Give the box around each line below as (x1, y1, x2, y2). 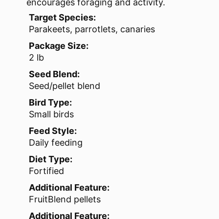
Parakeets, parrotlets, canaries (29, 24, 155, 35)
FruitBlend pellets (29, 194, 101, 205)
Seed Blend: (29, 69, 80, 80)
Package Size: (29, 41, 88, 51)
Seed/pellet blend (29, 81, 100, 91)
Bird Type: (29, 97, 72, 108)
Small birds (29, 109, 74, 120)
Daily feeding (29, 137, 83, 148)
